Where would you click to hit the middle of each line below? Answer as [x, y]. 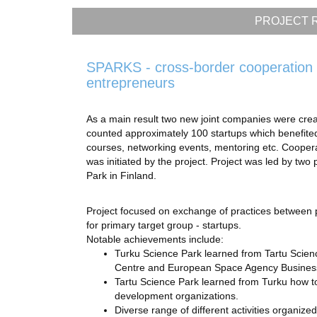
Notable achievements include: [155, 239]
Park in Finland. [121, 175]
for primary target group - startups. [164, 225]
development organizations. [178, 296]
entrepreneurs [131, 83]
